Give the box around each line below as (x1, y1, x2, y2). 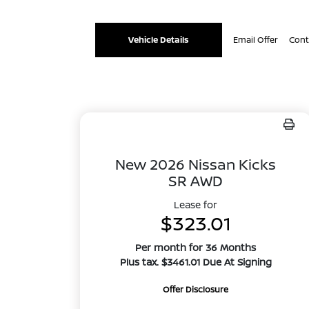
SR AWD (168, 171, 223, 190)
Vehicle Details (128, 34, 190, 46)
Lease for (174, 198, 218, 211)
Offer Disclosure (163, 283, 229, 295)
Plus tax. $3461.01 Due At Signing (119, 255, 272, 268)
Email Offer (233, 34, 279, 46)
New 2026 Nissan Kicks (115, 154, 277, 174)
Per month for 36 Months (135, 241, 257, 254)
